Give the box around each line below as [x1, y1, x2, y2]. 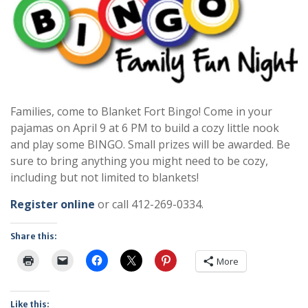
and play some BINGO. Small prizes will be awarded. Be [10, 136, 290, 152]
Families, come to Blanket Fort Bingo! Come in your [10, 103, 272, 119]
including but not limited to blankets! [10, 169, 199, 185]
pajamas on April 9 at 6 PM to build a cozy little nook [10, 120, 279, 135]
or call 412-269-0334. [95, 196, 203, 212]
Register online [10, 196, 95, 212]
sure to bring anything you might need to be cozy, [10, 153, 268, 168]
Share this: [10, 230, 57, 241]
